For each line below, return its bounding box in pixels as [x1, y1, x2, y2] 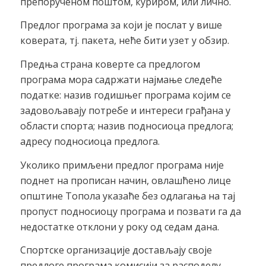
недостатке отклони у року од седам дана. [20, 220, 219, 233]
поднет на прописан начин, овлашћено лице [20, 173, 231, 187]
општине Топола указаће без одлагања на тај [20, 189, 235, 202]
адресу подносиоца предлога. [20, 134, 160, 148]
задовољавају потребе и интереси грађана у [20, 103, 230, 117]
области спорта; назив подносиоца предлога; [20, 119, 233, 132]
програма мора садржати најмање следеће [20, 72, 222, 86]
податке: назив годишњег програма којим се [20, 88, 231, 102]
